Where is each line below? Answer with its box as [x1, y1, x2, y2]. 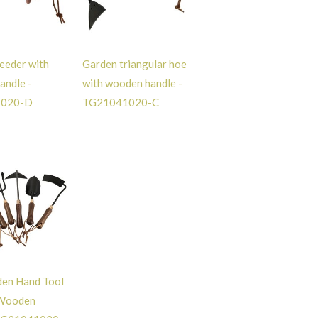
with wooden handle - [82, 76, 182, 89]
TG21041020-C [82, 95, 159, 109]
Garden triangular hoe [82, 57, 187, 70]
